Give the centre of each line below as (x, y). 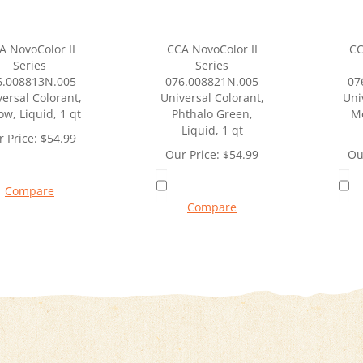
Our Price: (192, 155)
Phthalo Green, (212, 114)
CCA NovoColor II (212, 49)
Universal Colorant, (212, 98)
